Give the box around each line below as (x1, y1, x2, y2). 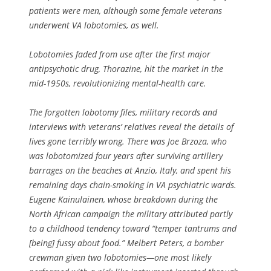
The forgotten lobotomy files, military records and (29, 106, 217, 118)
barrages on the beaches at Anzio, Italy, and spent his (29, 164, 231, 176)
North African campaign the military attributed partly (29, 207, 232, 220)
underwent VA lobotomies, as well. (29, 19, 159, 31)
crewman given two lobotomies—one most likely (29, 251, 211, 263)
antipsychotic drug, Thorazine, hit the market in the (29, 62, 223, 74)
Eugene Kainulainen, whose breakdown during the (29, 193, 218, 205)
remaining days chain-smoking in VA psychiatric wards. (29, 178, 237, 191)
